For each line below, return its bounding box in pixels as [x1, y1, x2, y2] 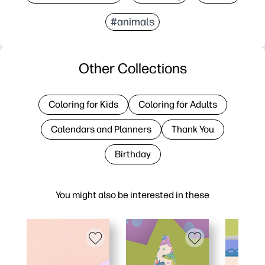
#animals [111, 15, 154, 28]
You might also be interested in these [56, 189, 209, 201]
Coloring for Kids [48, 98, 118, 110]
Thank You [172, 123, 214, 135]
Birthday [114, 148, 151, 160]
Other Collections [78, 59, 187, 77]
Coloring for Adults [138, 98, 217, 110]
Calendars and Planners [51, 123, 151, 135]
